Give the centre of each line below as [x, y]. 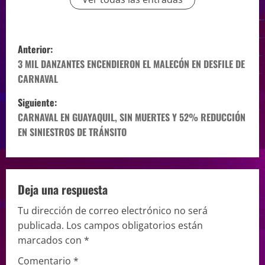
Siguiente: [37, 103]
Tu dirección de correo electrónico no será [113, 211]
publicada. [41, 226]
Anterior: [35, 49]
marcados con [51, 240]
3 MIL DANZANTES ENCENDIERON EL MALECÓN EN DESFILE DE [131, 64]
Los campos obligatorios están [135, 226]
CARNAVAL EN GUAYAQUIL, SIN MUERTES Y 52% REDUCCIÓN [132, 117]
